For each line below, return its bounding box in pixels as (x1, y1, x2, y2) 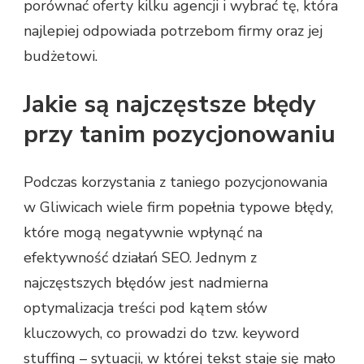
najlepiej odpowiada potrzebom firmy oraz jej (24, 21, 323, 41)
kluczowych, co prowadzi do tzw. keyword (24, 323, 300, 344)
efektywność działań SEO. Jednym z (24, 248, 257, 268)
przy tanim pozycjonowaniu (24, 118, 336, 152)
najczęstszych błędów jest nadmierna (24, 273, 268, 293)
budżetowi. (24, 46, 97, 67)
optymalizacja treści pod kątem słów (24, 298, 267, 318)
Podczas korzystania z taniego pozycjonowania (24, 172, 327, 193)
